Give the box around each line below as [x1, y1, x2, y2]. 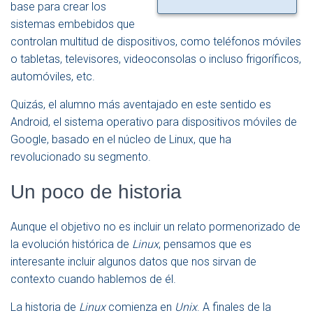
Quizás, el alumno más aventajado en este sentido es [10, 98, 271, 112]
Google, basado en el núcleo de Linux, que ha [10, 133, 231, 147]
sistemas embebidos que [10, 17, 135, 31]
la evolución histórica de [10, 238, 132, 252]
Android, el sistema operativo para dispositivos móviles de [10, 115, 297, 129]
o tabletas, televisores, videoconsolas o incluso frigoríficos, [10, 52, 301, 66]
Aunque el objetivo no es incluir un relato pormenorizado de [10, 220, 300, 234]
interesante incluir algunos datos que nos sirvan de [10, 255, 256, 269]
